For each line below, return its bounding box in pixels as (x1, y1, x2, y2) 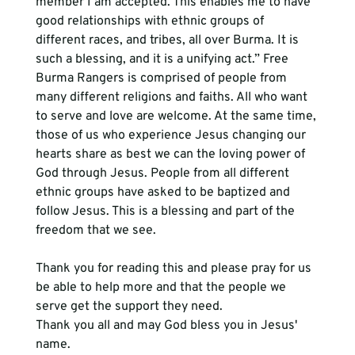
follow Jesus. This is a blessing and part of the (35, 204, 298, 219)
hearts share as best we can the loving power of (35, 147, 308, 162)
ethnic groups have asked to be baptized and (35, 185, 293, 200)
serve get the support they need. (35, 299, 226, 315)
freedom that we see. (35, 223, 156, 239)
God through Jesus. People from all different (35, 166, 292, 181)
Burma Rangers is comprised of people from (35, 71, 290, 86)
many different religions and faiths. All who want (35, 90, 311, 105)
